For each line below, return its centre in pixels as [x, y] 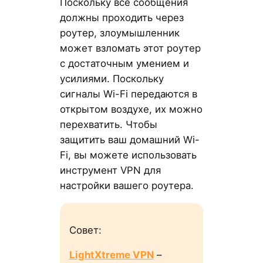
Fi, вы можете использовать [128, 155]
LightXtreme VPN [111, 255]
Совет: [85, 230]
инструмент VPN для [110, 171]
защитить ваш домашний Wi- [129, 140]
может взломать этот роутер [130, 48]
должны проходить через [122, 18]
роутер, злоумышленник [119, 33]
